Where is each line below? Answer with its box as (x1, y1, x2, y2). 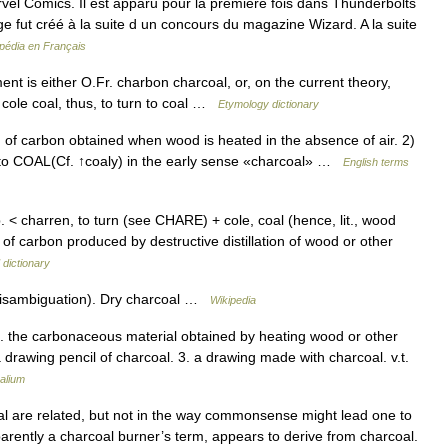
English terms (343, 156, 409, 168)
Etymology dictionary (218, 98, 319, 110)
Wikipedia (210, 294, 256, 306)
